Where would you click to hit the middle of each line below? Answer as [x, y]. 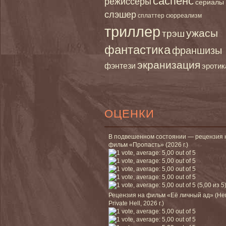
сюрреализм [184, 15]
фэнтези [120, 65]
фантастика [137, 50]
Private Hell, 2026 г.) [136, 203]
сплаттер [151, 15]
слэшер [120, 14]
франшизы [197, 50]
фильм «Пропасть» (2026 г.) [148, 145]
